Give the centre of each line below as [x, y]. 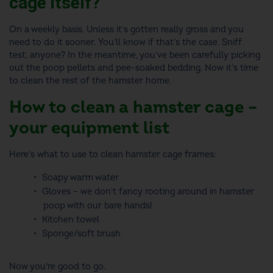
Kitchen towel [71, 220]
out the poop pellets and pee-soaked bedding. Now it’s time [134, 68]
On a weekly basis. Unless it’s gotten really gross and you [126, 30]
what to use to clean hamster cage [110, 155]
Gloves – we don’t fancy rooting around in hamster [148, 192]
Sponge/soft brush [81, 234]
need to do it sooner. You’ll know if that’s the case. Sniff [126, 43]
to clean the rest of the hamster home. [90, 81]
